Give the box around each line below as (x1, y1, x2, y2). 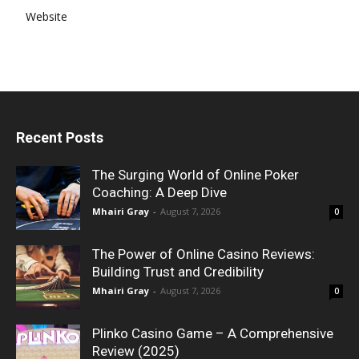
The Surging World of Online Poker (92, 166, 299, 183)
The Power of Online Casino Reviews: (92, 245, 315, 262)
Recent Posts (16, 128, 103, 146)
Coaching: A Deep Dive (92, 184, 227, 200)
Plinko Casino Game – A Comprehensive (92, 325, 333, 341)
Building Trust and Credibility (92, 263, 264, 280)
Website (26, 8, 67, 24)
